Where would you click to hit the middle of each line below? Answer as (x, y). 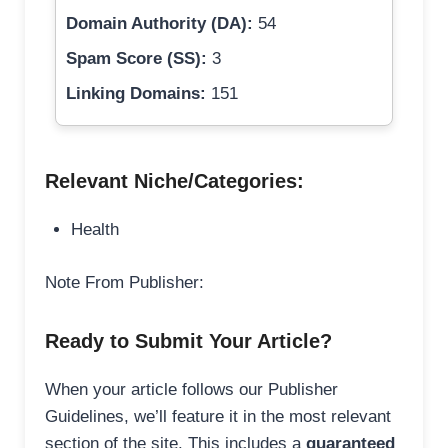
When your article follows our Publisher (191, 389)
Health (94, 230)
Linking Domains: (136, 94)
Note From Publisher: (124, 282)
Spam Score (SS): (136, 59)
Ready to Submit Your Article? (188, 340)
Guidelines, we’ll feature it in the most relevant (218, 416)
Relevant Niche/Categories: (174, 181)
